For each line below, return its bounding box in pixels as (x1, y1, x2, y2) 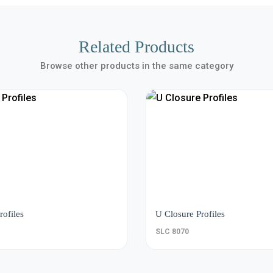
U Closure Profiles (155, 209, 225, 219)
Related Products (79, 37, 194, 56)
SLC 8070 (155, 227, 189, 236)
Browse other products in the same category (40, 60, 233, 71)
